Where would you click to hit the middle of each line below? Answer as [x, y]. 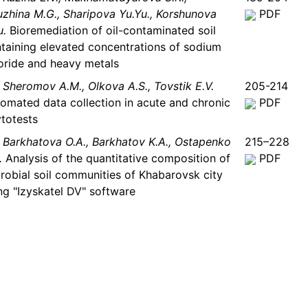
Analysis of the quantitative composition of [116, 158]
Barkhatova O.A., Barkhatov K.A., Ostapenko [117, 142]
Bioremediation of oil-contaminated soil [111, 31]
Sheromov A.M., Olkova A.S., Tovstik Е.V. [108, 86]
